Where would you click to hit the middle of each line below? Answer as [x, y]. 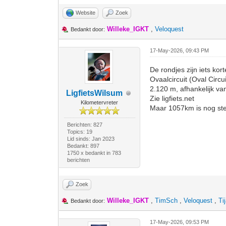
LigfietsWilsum [95, 93]
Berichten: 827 [84, 125]
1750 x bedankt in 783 [94, 153]
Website [86, 13]
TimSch [166, 201]
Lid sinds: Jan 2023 [91, 139]
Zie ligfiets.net [172, 98]
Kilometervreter [100, 102]
